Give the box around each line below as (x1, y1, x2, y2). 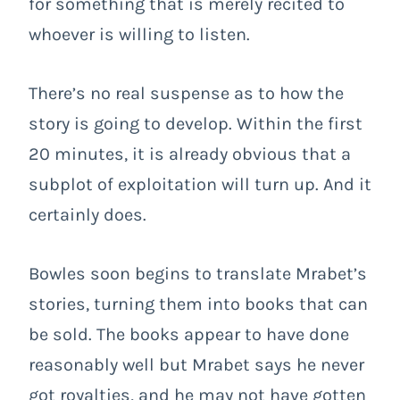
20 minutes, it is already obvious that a (29, 143, 351, 164)
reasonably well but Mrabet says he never (29, 354, 364, 375)
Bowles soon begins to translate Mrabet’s (29, 262, 367, 284)
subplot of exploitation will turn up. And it (29, 173, 371, 195)
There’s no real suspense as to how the (29, 82, 344, 104)
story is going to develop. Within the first (29, 112, 362, 134)
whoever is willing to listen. (29, 23, 250, 45)
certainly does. (29, 204, 146, 225)
